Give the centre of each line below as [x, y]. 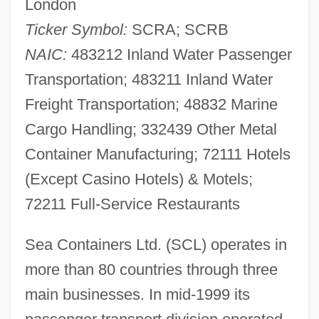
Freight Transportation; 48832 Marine [151, 104]
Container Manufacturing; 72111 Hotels [157, 154]
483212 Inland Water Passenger [179, 54]
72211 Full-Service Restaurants [132, 204]
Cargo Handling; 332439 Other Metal [151, 129]
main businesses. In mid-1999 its [137, 294]
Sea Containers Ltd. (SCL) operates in [156, 244]
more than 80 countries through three [151, 269]
